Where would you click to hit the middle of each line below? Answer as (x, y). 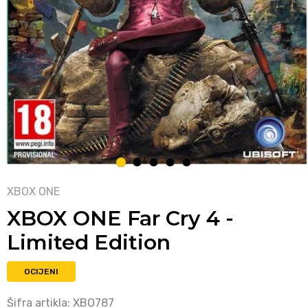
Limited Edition (89, 242)
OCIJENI (41, 272)
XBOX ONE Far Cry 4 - (120, 218)
